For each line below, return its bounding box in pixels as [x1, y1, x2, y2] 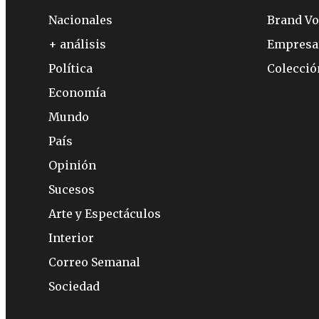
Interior [48, 231, 94, 246]
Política [48, 61, 93, 76]
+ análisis [48, 37, 106, 52]
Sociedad [48, 279, 100, 294]
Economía [48, 85, 106, 100]
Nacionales [48, 13, 113, 28]
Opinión [48, 158, 96, 173]
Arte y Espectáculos [48, 206, 161, 221]
